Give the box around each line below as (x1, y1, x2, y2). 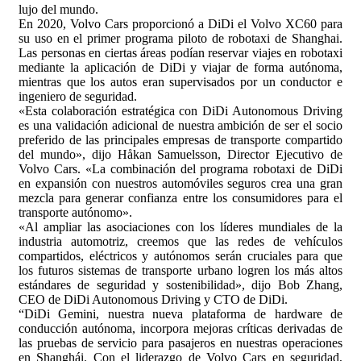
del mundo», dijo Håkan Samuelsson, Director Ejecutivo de (19, 147, 342, 162)
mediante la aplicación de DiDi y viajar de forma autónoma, (19, 60, 342, 75)
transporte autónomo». (19, 205, 132, 220)
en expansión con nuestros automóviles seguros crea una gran (19, 176, 342, 191)
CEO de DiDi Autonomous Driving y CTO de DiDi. (19, 293, 288, 307)
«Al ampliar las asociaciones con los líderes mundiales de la (19, 220, 342, 234)
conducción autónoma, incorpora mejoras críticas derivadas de (19, 322, 342, 336)
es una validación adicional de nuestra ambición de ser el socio (19, 118, 342, 133)
